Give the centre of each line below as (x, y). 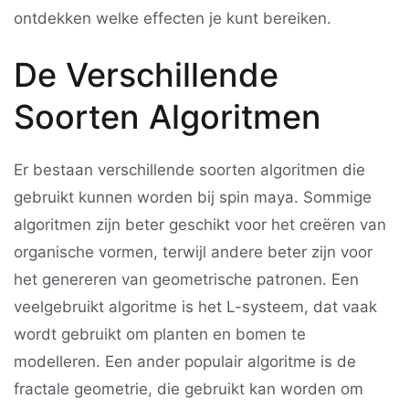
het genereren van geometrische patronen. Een (186, 279)
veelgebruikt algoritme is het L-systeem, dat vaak (195, 306)
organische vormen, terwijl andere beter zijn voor (193, 252)
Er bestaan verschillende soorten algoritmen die (189, 169)
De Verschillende (146, 74)
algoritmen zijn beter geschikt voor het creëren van (200, 224)
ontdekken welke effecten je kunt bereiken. (173, 19)
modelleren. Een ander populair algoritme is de (185, 361)
